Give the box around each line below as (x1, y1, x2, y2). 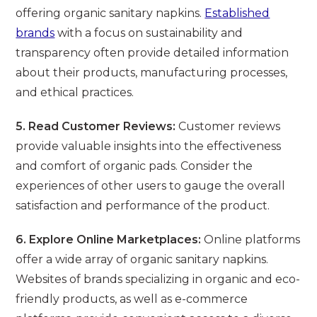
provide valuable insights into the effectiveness (16, 139, 282, 154)
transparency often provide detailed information (16, 46, 289, 60)
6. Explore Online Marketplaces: (16, 233, 202, 247)
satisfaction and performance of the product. (16, 199, 270, 213)
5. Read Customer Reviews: (16, 120, 176, 134)
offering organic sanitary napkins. (16, 6, 205, 21)
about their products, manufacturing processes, (16, 66, 288, 80)
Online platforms (201, 233, 301, 247)
